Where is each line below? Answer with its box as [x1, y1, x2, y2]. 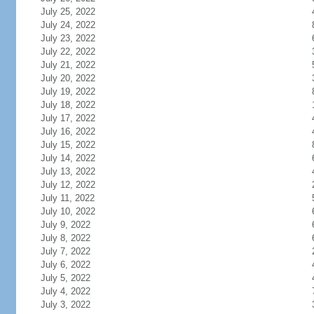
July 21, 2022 [40, 60, 95, 70]
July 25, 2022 [40, 6, 95, 17]
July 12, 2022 [40, 179, 95, 190]
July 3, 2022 [40, 299, 90, 310]
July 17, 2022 [40, 113, 95, 123]
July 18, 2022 [40, 100, 95, 110]
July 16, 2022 [40, 126, 95, 137]
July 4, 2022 [40, 286, 90, 296]
